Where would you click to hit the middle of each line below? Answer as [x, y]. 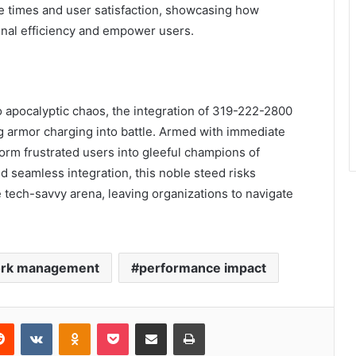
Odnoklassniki [124, 323]
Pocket [145, 323]
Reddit [29, 323]
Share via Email [179, 323]
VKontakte [77, 323]
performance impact [203, 268]
